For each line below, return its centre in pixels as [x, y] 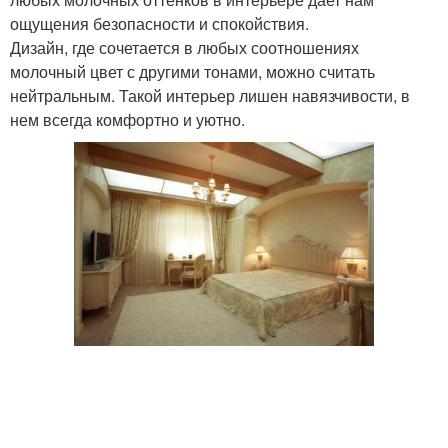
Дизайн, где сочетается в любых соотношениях [184, 47]
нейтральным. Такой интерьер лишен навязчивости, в [210, 95]
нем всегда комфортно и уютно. [127, 119]
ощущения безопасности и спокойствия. [159, 23]
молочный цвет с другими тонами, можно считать [192, 71]
